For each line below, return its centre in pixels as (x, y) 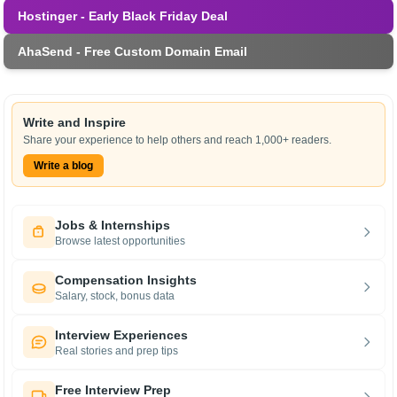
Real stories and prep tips (117, 351)
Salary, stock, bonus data (115, 296)
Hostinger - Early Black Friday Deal (123, 16)
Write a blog (63, 166)
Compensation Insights (126, 280)
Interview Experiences (121, 335)
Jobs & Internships (113, 225)
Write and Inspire (74, 122)
